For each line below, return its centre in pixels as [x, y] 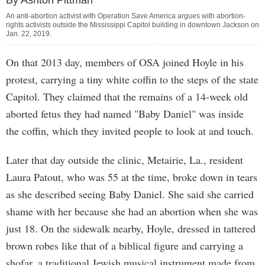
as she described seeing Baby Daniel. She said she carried [130, 194]
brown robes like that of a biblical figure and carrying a [125, 245]
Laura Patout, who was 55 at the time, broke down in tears [132, 177]
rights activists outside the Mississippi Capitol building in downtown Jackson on [132, 25]
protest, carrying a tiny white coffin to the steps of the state [132, 79]
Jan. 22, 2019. [29, 34]
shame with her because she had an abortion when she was [132, 211]
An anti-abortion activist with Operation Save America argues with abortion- [126, 16]
